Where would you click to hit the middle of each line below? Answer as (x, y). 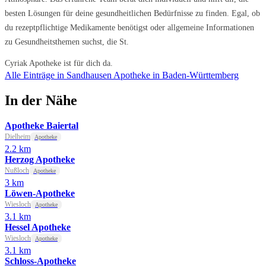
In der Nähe (41, 101)
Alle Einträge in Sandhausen (59, 75)
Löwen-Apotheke (40, 194)
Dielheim (18, 137)
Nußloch (17, 171)
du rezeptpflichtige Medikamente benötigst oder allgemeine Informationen (129, 28)
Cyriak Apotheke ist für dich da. (59, 63)
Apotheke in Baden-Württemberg (176, 75)
